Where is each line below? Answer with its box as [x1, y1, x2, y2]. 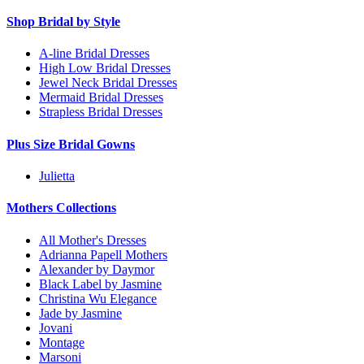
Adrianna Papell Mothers [39, 247, 167, 262]
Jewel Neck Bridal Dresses [39, 76, 177, 90]
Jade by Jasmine [39, 305, 122, 320]
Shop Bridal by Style [6, 15, 120, 29]
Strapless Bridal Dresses [39, 105, 162, 119]
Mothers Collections [6, 201, 116, 215]
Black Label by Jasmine [39, 276, 162, 291]
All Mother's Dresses [39, 232, 146, 247]
